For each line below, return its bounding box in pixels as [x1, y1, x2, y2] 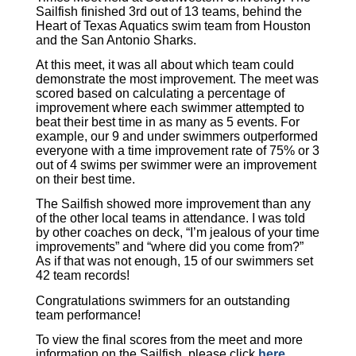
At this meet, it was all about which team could [36, 58, 294, 72]
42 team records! [36, 269, 130, 283]
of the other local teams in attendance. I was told [36, 211, 305, 226]
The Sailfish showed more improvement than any [36, 197, 311, 211]
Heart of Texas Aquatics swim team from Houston [36, 18, 311, 33]
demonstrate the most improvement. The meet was [36, 72, 319, 86]
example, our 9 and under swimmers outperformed [36, 130, 318, 143]
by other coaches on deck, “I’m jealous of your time [36, 226, 319, 240]
